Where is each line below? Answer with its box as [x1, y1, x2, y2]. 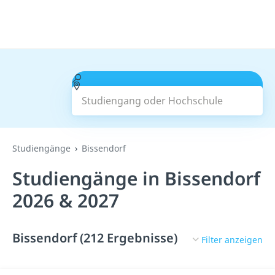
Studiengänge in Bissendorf [12, 166, 260, 191]
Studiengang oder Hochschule [81, 71, 222, 85]
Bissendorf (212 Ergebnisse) [12, 230, 177, 246]
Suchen [150, 87, 185, 100]
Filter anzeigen [201, 233, 263, 246]
